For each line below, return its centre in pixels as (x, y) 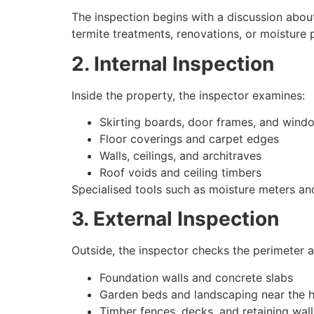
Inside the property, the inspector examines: (188, 95)
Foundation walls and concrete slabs (196, 277)
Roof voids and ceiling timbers (180, 172)
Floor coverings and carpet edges (189, 138)
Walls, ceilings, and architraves (180, 155)
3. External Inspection (175, 219)
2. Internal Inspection (173, 63)
